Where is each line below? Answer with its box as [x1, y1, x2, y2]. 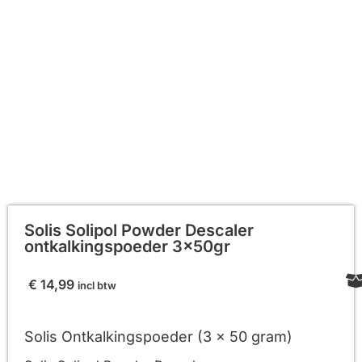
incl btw [78, 279, 116, 292]
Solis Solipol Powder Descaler [24, 220, 254, 240]
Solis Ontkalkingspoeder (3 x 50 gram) [24, 328, 293, 346]
